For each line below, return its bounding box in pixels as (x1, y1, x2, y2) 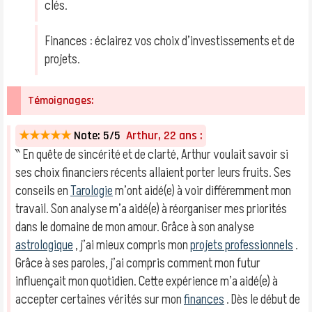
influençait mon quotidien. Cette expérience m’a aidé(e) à (15, 272, 278, 290)
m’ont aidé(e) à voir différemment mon (113, 182, 291, 200)
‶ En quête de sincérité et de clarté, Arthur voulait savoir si (15, 146, 288, 164)
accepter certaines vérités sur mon (15, 290, 184, 309)
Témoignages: (28, 93, 93, 108)
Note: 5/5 (74, 128, 120, 143)
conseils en (15, 182, 70, 200)
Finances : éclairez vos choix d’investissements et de (45, 32, 295, 50)
